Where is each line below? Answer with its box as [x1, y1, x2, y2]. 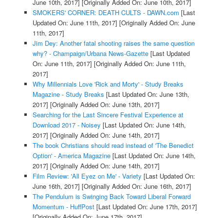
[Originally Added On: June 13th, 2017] [48, 99, 160, 109]
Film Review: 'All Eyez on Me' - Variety [32, 171, 142, 181]
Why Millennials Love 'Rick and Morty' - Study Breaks [32, 79, 183, 89]
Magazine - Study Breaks [32, 89, 104, 99]
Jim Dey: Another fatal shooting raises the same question [32, 38, 195, 48]
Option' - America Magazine [32, 150, 110, 160]
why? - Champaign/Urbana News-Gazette [32, 48, 148, 58]
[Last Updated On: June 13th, [104, 89, 189, 99]
